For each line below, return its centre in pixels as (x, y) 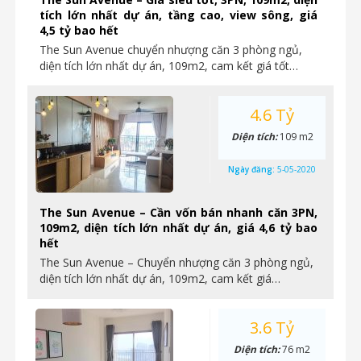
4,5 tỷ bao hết (79, 30)
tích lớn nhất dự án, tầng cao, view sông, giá (178, 15)
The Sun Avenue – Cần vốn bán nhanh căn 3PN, (178, 212)
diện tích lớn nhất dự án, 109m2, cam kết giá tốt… (169, 66)
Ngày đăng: (253, 169)
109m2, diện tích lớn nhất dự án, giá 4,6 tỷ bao (178, 228)
